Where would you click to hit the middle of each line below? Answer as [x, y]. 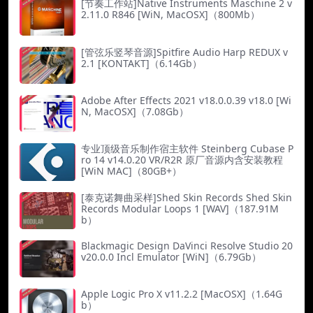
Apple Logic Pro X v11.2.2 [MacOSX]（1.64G [182, 294]
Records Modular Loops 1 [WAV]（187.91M [180, 208]
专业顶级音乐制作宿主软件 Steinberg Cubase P [187, 149]
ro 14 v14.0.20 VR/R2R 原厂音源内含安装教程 [182, 160]
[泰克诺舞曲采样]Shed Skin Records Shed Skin [187, 197]
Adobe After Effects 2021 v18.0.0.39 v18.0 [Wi [186, 100]
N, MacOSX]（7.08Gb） [135, 111]
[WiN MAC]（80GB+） [131, 171]
